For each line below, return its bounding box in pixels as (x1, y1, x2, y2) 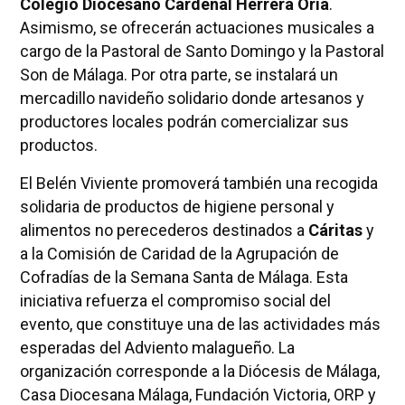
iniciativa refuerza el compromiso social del (19, 290, 331, 310)
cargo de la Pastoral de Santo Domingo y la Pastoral (19, 41, 384, 61)
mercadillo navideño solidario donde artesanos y (19, 88, 364, 108)
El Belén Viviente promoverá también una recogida (19, 173, 378, 193)
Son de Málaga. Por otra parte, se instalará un (19, 64, 338, 84)
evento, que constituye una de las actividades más (19, 314, 381, 334)
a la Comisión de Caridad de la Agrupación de (19, 243, 339, 263)
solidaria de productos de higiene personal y (19, 196, 334, 216)
